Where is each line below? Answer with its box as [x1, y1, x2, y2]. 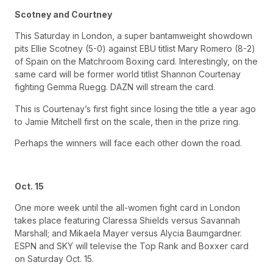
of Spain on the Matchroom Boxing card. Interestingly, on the [15, 56, 258, 67]
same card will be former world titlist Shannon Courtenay [15, 69, 241, 80]
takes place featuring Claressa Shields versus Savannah [15, 215, 240, 226]
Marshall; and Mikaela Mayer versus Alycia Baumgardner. [15, 228, 242, 239]
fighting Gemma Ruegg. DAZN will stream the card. [15, 82, 215, 93]
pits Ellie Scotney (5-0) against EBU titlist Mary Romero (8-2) [15, 43, 255, 54]
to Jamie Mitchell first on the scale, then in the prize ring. [15, 116, 240, 127]
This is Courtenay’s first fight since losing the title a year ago [15, 103, 256, 114]
